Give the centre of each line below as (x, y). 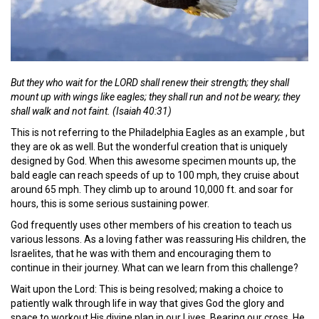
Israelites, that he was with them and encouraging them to (141, 254)
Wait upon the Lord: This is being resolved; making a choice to (147, 289)
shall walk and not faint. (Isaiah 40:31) (91, 111)
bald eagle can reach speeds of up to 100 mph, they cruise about (155, 176)
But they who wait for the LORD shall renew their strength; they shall (150, 83)
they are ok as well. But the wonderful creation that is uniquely (149, 147)
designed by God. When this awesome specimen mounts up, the (153, 161)
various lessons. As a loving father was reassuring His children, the (158, 240)
